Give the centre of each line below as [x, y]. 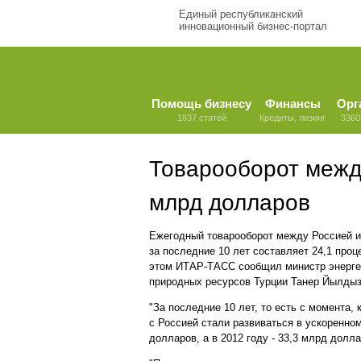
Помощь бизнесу [201, 104]
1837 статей [201, 118]
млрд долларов [230, 203]
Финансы [293, 104]
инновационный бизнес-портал [253, 26]
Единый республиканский [241, 14]
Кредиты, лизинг [293, 118]
